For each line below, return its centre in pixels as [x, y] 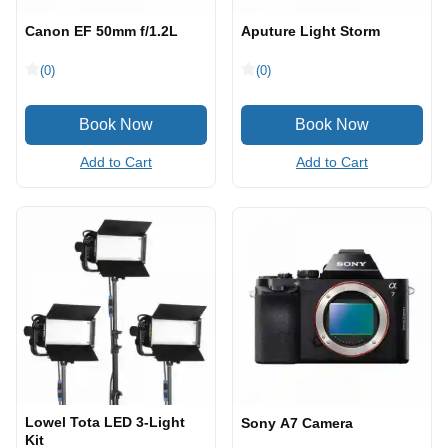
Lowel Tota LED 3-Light [105, 422]
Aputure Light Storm [310, 31]
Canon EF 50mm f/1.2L [101, 31]
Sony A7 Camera [297, 422]
